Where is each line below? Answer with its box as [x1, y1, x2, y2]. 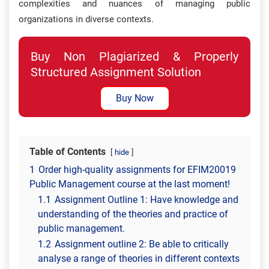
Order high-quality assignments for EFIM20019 [38, 164, 236, 175]
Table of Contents [29, 146, 106, 157]
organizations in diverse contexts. [19, 14, 154, 25]
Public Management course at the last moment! [29, 178, 230, 190]
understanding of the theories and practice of [38, 208, 228, 220]
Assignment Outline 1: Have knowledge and [55, 194, 238, 205]
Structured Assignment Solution [31, 65, 201, 79]
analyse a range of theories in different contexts [38, 253, 240, 264]
